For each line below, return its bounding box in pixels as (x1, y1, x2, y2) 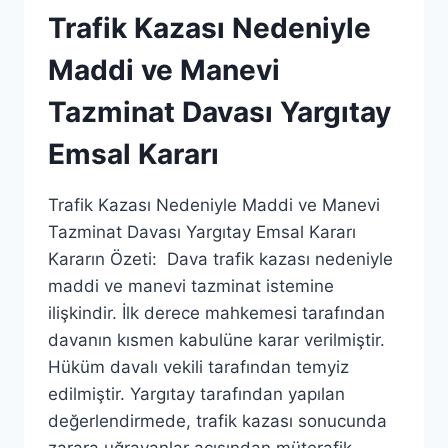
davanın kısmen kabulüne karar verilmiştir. (48, 330, 385, 350)
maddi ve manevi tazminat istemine (48, 276, 334, 296)
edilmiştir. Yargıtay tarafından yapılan (48, 384, 345, 404)
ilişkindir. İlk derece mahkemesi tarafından (48, 303, 385, 323)
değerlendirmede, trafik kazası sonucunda (48, 411, 387, 431)
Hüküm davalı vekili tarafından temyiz (48, 357, 349, 377)
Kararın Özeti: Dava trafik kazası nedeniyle (48, 249, 393, 269)
